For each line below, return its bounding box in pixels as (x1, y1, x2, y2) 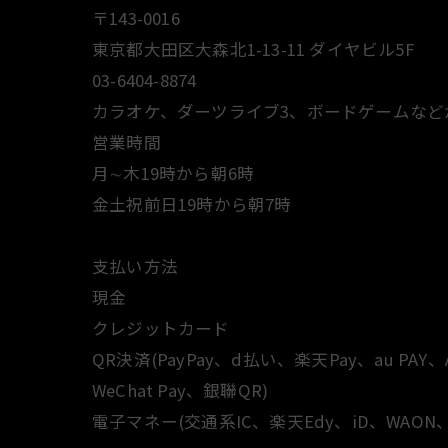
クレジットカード (92, 315, 230, 340)
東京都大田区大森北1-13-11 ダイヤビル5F (92, 36, 414, 61)
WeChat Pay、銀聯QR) (92, 377, 269, 402)
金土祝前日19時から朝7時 (92, 191, 292, 216)
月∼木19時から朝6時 (92, 160, 255, 185)
